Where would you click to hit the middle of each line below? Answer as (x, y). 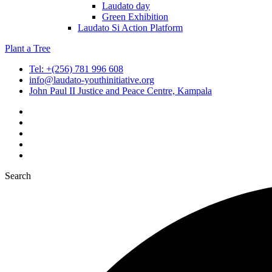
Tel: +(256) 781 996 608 (76, 69)
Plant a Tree (28, 48)
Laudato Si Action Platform (130, 28)
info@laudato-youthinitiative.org (92, 80)
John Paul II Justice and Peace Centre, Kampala (121, 91)
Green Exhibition (135, 17)
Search (18, 176)
